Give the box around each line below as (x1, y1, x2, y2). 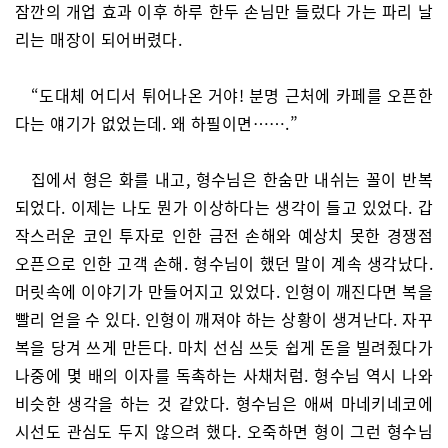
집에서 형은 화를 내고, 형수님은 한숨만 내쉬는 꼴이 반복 (31, 167, 433, 191)
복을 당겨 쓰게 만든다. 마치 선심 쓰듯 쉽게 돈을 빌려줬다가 (15, 335, 433, 359)
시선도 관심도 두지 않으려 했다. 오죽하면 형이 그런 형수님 (15, 419, 433, 443)
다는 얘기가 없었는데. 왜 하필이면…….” (15, 111, 299, 135)
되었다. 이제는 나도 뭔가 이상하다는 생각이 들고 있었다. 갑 (15, 195, 433, 219)
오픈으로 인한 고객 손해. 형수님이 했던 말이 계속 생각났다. (15, 251, 433, 275)
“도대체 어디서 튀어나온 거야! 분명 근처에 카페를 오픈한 (31, 83, 433, 107)
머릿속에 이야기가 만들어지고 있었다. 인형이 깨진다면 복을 (15, 279, 433, 303)
